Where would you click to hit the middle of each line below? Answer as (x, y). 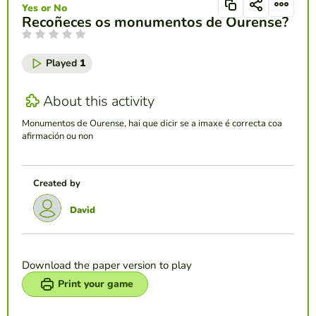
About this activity (99, 101)
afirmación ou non (57, 136)
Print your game (96, 284)
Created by (57, 184)
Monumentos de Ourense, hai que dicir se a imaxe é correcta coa (152, 124)
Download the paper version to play (107, 266)
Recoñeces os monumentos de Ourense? (155, 23)
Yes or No (44, 8)
